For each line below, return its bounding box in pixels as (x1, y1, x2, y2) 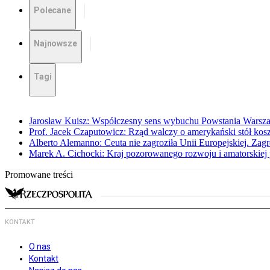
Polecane (34, 5, 71, 16)
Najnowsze (34, 39, 77, 49)
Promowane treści (5, 169, 73, 180)
